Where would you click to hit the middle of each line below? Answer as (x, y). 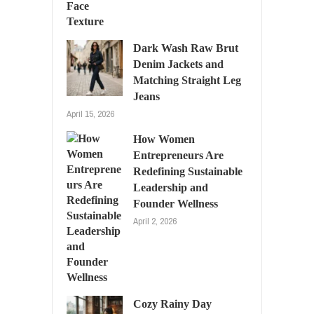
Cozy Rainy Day (172, 303)
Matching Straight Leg (187, 80)
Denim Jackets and (178, 64)
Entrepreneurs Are (178, 155)
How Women (164, 139)
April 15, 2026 (90, 114)
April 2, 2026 (155, 221)
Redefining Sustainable (188, 171)
